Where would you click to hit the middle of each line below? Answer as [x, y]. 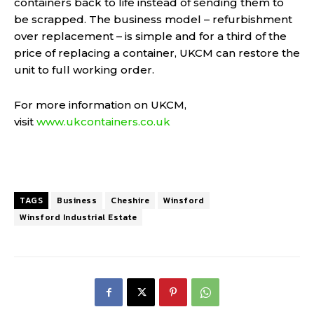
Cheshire [130, 201]
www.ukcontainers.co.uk [103, 122]
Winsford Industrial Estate [78, 218]
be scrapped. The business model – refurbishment [153, 20]
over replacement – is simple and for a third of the [150, 36]
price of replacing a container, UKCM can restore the [157, 53]
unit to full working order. [84, 70]
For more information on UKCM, [100, 105]
